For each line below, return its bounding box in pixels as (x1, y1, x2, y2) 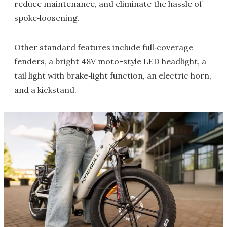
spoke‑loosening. (14, 13, 80, 23)
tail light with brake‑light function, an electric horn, (14, 70, 211, 81)
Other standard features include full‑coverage (14, 42, 193, 53)
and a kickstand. (14, 85, 77, 95)
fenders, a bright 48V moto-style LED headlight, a (14, 56, 206, 67)
